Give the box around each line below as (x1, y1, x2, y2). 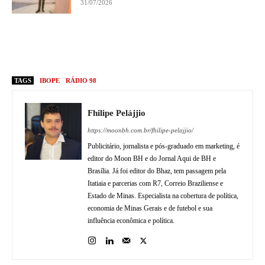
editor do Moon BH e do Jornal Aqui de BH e (88, 154, 216, 163)
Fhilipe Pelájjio (88, 108, 146, 118)
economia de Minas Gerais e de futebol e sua (88, 203, 212, 212)
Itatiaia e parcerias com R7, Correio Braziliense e (88, 179, 223, 188)
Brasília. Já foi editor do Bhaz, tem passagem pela (88, 166, 226, 175)
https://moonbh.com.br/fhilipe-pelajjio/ (88, 126, 193, 134)
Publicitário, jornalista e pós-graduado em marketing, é (88, 141, 240, 150)
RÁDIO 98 (66, 76, 96, 84)
